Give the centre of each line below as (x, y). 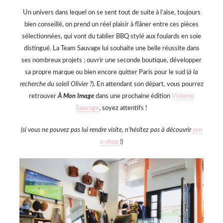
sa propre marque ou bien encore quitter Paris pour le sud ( (107, 72)
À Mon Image (75, 96)
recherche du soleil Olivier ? (56, 84)
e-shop (109, 142)
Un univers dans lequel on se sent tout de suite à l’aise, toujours (111, 12)
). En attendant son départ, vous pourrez (148, 84)
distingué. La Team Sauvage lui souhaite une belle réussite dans (111, 48)
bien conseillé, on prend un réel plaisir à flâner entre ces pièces (111, 24)
